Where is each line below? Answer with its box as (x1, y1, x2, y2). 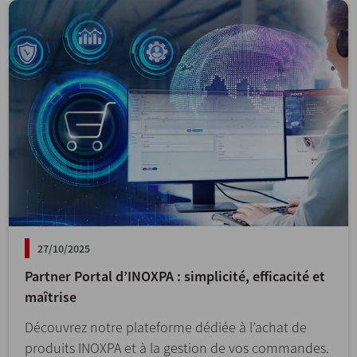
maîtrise (25, 288, 76, 307)
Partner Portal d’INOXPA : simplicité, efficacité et (25, 267, 325, 286)
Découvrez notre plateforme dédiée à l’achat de (25, 318, 307, 337)
